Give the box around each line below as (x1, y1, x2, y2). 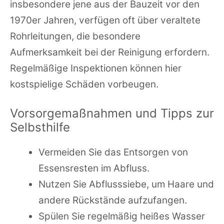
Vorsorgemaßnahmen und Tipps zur (10, 106, 214, 121)
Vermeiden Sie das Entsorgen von (38, 146, 188, 158)
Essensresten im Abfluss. (38, 162, 149, 174)
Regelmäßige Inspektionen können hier (10, 62, 181, 74)
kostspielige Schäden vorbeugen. (10, 78, 158, 90)
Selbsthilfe (10, 120, 70, 135)
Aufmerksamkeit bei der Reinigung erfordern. (10, 46, 209, 58)
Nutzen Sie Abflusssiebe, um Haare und (38, 178, 214, 190)
